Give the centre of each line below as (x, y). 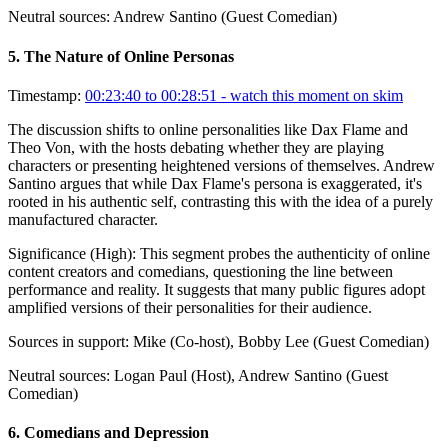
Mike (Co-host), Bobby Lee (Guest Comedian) (281, 341)
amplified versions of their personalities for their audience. (190, 307)
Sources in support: (68, 341)
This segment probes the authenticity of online (285, 253)
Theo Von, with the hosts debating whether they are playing (196, 147)
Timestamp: (44, 95)
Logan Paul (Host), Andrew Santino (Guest (251, 375)
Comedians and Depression (116, 433)
